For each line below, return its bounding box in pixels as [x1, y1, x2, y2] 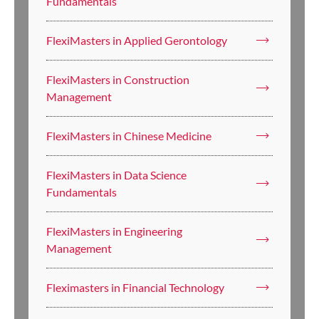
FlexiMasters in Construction [46, 73, 189, 87]
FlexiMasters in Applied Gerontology [46, 33, 227, 48]
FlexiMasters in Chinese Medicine [46, 129, 211, 143]
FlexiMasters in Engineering [46, 224, 182, 239]
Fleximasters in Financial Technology [46, 281, 224, 295]
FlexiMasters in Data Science [46, 168, 187, 182]
